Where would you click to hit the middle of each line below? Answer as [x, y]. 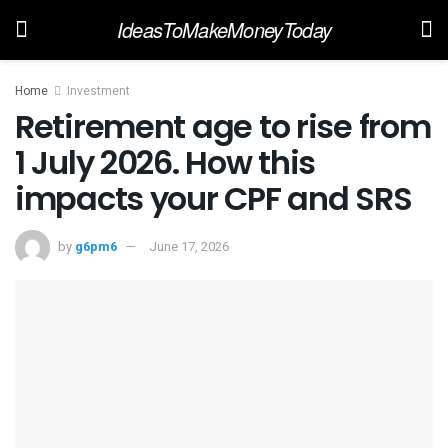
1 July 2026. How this [165, 162]
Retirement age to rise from [223, 126]
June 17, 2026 [189, 246]
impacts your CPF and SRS [213, 198]
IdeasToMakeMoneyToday [224, 29]
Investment [98, 91]
